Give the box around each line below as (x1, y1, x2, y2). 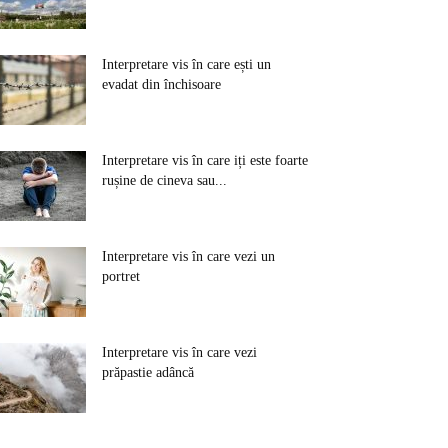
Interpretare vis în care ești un (102, 57, 271, 72)
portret (102, 269, 140, 284)
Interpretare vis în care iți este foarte (102, 153, 308, 168)
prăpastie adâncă (102, 365, 194, 380)
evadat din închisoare (102, 77, 221, 92)
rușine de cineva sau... (102, 173, 227, 188)
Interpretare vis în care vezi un (102, 249, 275, 264)
